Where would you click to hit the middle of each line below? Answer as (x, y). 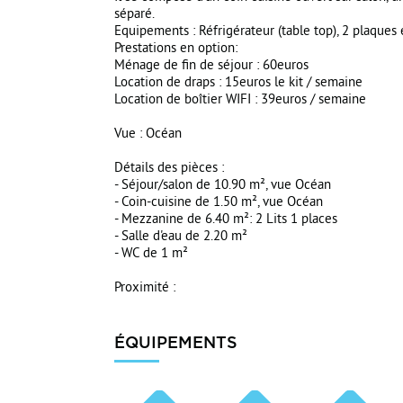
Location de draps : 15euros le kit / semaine (238, 83)
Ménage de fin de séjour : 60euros (211, 66)
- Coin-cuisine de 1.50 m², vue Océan (219, 203)
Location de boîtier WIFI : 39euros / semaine (240, 100)
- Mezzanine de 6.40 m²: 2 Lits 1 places (226, 220)
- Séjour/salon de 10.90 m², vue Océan (223, 186)
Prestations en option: (176, 49)
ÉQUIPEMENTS (176, 342)
